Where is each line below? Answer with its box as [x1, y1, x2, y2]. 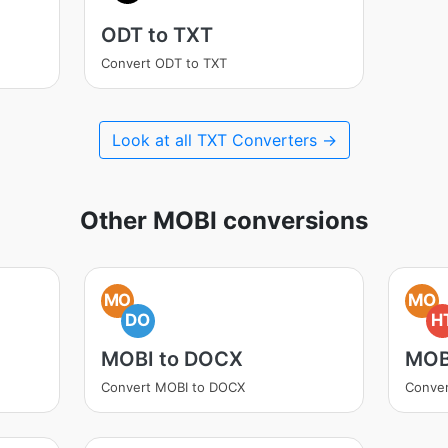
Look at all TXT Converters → [111, 130, 337, 150]
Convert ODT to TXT [100, 55, 227, 71]
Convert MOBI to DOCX [100, 379, 245, 395]
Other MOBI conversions [80, 206, 368, 235]
